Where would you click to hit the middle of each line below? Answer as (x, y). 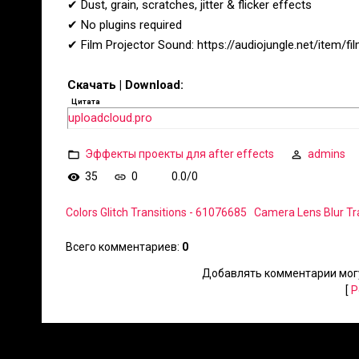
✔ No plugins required (125, 25)
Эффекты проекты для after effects (179, 153)
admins (327, 153)
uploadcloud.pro (110, 118)
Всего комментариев (121, 247)
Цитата (86, 101)
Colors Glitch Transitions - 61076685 (156, 212)
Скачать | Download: (125, 85)
